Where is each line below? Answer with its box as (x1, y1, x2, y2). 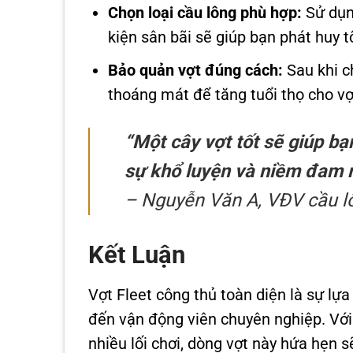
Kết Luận (87, 240, 185, 269)
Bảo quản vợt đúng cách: (108, 61, 284, 80)
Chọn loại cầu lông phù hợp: (108, 3, 303, 22)
